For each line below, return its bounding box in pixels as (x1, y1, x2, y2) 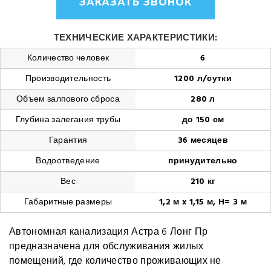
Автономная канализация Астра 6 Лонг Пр (9, 224, 208, 240)
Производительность (25, 72, 111, 86)
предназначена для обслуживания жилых (9, 239, 204, 255)
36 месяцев (177, 134, 229, 148)
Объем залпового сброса (16, 93, 120, 106)
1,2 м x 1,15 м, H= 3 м (158, 195, 247, 209)
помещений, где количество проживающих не (9, 253, 221, 269)
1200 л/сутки (174, 72, 232, 86)
